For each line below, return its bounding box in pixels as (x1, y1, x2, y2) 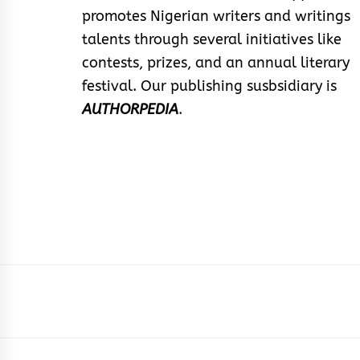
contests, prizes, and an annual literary (82, 54, 350, 72)
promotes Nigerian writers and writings (82, 7, 350, 26)
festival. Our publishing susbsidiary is (82, 77, 337, 96)
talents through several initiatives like (82, 31, 342, 49)
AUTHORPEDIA (82, 100, 178, 119)
